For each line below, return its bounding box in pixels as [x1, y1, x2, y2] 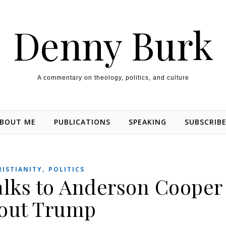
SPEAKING [129, 117, 166, 127]
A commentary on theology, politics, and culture [37, 74, 189, 81]
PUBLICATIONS [54, 117, 110, 127]
